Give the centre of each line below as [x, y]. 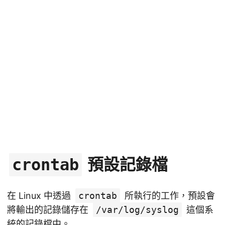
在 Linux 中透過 [40, 196]
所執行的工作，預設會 [168, 196]
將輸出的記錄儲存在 [49, 210]
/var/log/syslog [137, 210]
